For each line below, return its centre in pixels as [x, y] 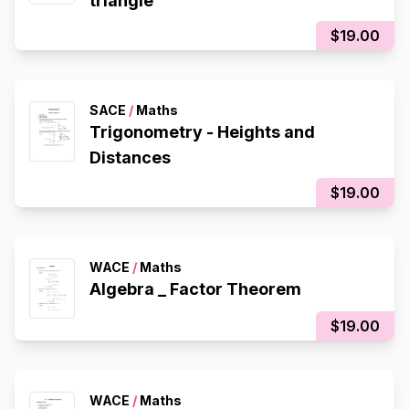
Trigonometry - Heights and [202, 132]
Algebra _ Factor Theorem [195, 289]
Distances [130, 158]
